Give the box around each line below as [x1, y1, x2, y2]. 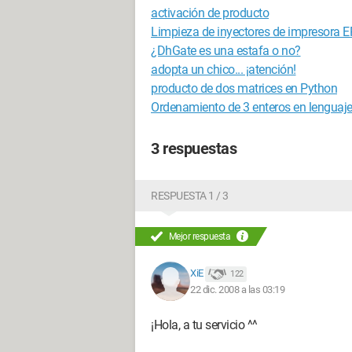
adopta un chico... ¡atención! [151, 62, 296, 77]
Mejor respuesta [167, 231, 233, 242]
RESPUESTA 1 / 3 [151, 189, 229, 202]
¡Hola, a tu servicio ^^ [151, 317, 258, 332]
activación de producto [151, 5, 269, 20]
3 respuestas [151, 139, 236, 158]
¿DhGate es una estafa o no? [151, 43, 301, 58]
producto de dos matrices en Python [151, 81, 337, 96]
